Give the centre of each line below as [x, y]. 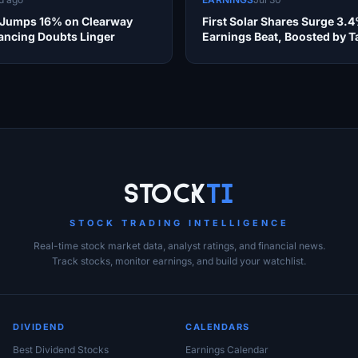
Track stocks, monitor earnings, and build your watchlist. [179, 261]
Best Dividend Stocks [61, 350]
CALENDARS [218, 327]
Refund [222, 52]
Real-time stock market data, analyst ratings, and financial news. [179, 246]
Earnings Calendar [227, 350]
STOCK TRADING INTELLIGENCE [179, 223]
